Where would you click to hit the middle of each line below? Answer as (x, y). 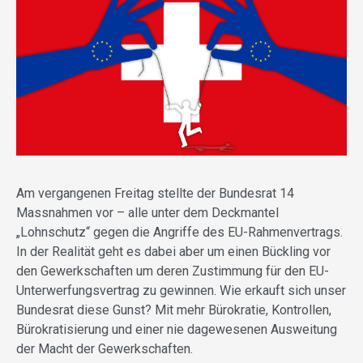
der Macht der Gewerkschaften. (105, 348)
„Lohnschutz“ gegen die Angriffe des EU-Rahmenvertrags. (179, 232)
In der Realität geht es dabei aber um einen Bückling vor (173, 251)
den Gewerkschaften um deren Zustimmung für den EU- (173, 271)
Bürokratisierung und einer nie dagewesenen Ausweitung (177, 329)
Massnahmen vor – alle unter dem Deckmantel (147, 212)
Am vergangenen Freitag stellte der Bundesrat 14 (155, 193)
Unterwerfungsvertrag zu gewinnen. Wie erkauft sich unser (181, 290)
